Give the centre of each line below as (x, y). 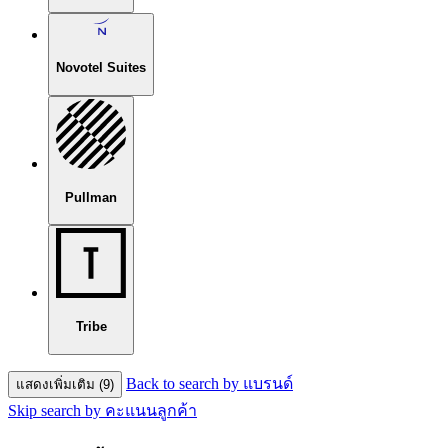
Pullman (91, 197)
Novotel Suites (101, 68)
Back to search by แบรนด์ (209, 383)
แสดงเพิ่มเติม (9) (65, 384)
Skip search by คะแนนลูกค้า (102, 410)
